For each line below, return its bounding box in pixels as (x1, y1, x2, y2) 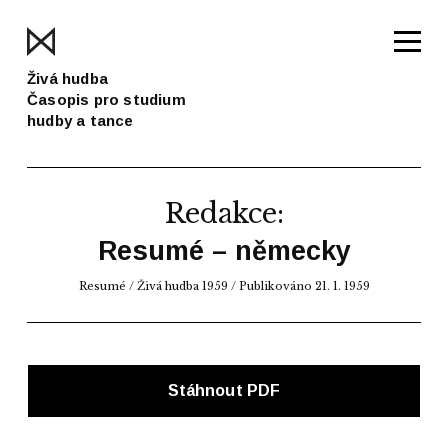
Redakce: (164, 196, 284, 230)
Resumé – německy (97, 235, 351, 266)
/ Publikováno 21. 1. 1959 (227, 278, 370, 293)
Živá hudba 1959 (136, 278, 228, 293)
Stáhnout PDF (167, 381, 281, 399)
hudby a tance (27, 111, 134, 129)
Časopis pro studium (27, 90, 186, 108)
